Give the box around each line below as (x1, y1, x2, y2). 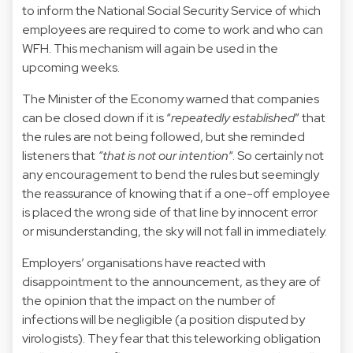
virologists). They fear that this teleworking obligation (22, 329, 321, 347)
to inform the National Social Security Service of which (22, 2, 321, 19)
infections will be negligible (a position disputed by (22, 310, 305, 328)
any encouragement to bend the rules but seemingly (22, 165, 319, 183)
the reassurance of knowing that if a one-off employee (22, 184, 330, 202)
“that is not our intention (98, 147, 229, 164)
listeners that (22, 147, 98, 164)
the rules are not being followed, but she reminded (22, 128, 305, 145)
